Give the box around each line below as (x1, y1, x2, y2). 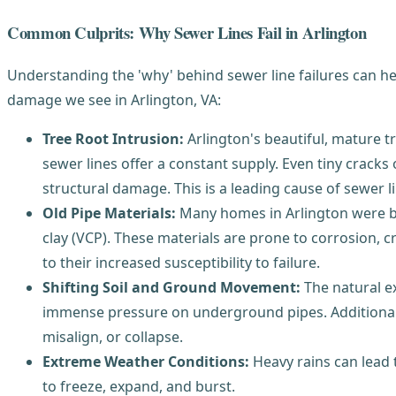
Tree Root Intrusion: (42, 129, 184, 149)
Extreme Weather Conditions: (42, 352, 249, 372)
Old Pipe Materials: (42, 203, 176, 224)
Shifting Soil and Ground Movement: (42, 278, 301, 298)
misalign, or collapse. (42, 327, 183, 347)
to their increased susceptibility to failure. (42, 253, 320, 273)
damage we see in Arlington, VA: (7, 90, 221, 110)
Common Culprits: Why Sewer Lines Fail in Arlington (7, 19, 367, 44)
